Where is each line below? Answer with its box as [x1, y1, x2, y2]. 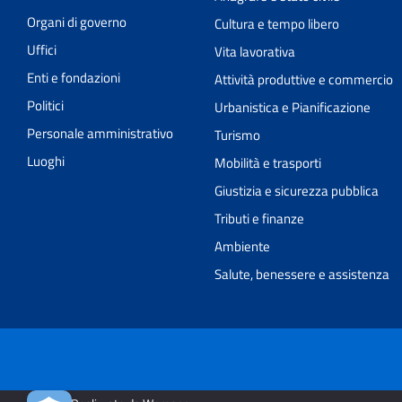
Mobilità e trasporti [214, 152, 321, 173]
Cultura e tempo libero [214, 13, 339, 34]
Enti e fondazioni [27, 66, 120, 88]
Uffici [27, 39, 57, 60]
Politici [27, 94, 64, 116]
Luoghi [27, 150, 65, 171]
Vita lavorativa [214, 40, 295, 62]
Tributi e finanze [214, 207, 304, 229]
